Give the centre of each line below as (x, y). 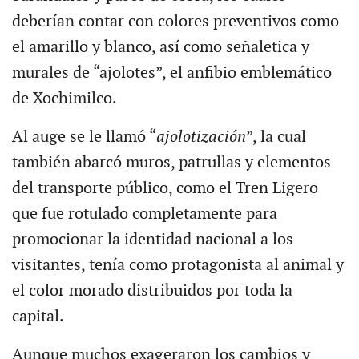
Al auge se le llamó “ (84, 137)
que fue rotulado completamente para (144, 214)
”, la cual (276, 137)
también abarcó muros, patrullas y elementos (171, 163)
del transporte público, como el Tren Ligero (165, 189)
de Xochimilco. (64, 99)
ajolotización (201, 137)
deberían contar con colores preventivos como (175, 22)
